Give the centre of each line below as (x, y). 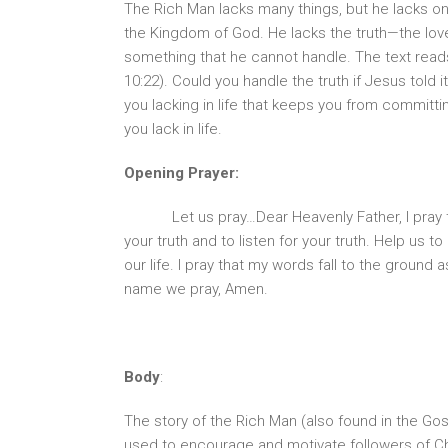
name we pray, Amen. (196, 289)
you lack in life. (173, 129)
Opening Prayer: (181, 173)
